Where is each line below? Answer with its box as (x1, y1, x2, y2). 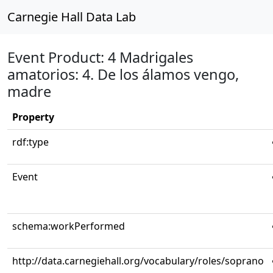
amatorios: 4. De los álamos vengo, (7, 65, 239, 84)
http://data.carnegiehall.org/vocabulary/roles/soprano (12, 254, 264, 268)
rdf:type (12, 135, 49, 149)
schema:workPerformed (12, 219, 125, 233)
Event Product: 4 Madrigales (7, 48, 193, 67)
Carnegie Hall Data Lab (7, 9, 136, 25)
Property (12, 110, 54, 124)
